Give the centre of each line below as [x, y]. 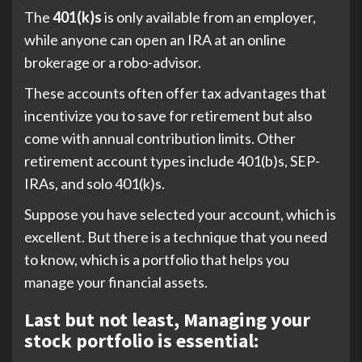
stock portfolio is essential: [141, 340]
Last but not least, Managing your [167, 319]
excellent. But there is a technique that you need [176, 236]
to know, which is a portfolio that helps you [157, 259]
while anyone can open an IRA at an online [155, 39]
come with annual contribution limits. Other [160, 138]
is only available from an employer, [210, 17]
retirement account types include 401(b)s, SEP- [172, 160]
